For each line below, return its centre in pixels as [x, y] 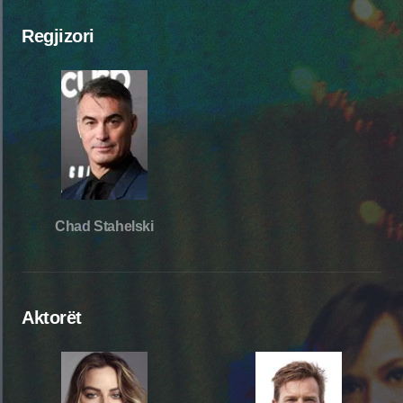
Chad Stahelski [104, 226]
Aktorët [52, 317]
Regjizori [58, 36]
